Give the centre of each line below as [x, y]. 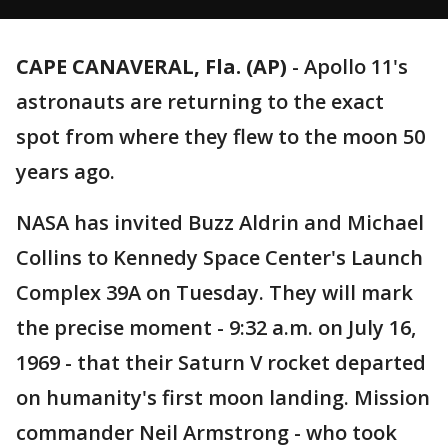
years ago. [65, 171]
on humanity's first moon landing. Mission [223, 397]
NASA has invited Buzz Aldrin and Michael [220, 222]
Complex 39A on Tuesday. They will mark [214, 292]
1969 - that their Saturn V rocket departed [221, 362]
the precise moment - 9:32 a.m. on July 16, [216, 327]
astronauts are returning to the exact [200, 101]
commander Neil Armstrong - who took [206, 432]
